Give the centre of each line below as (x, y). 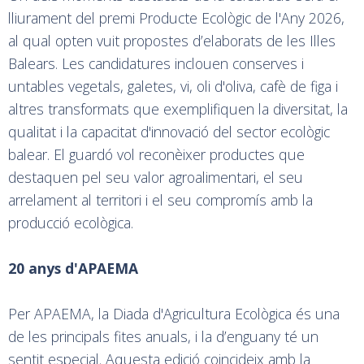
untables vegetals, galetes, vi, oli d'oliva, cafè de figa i (173, 86)
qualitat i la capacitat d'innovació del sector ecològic (169, 131)
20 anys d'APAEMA (75, 268)
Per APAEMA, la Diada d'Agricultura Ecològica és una (174, 313)
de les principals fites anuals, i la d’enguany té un (163, 336)
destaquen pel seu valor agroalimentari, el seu (156, 177)
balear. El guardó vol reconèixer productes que (156, 154)
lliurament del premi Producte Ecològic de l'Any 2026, (176, 17)
